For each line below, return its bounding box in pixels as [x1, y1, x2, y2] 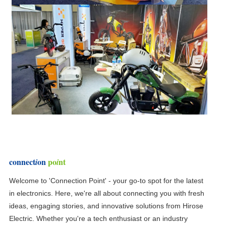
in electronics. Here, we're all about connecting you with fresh [9, 189, 204, 198]
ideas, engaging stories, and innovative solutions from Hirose [9, 202, 203, 210]
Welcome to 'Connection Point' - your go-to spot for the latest [9, 177, 203, 185]
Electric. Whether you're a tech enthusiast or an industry [9, 214, 188, 223]
